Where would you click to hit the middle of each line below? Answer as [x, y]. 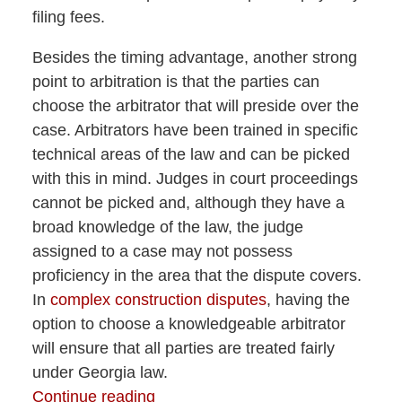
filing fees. [68, 17]
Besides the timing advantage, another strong [194, 57]
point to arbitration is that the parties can [175, 81]
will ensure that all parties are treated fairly [183, 348]
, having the [308, 299]
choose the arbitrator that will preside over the [195, 105]
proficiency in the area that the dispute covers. [197, 275]
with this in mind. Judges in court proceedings [195, 178]
